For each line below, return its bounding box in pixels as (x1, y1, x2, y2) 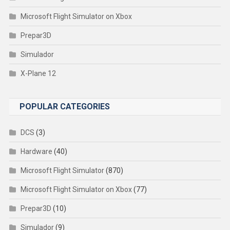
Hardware (20, 147, 52, 156)
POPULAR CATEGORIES (19, 101, 110, 111)
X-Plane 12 (20, 69, 56, 78)
